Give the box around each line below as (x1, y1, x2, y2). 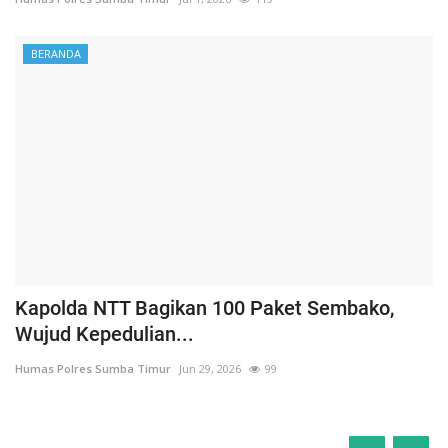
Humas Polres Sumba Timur (15, 360, 171, 376)
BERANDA (30, 45, 81, 61)
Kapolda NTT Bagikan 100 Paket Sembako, (15, 295, 394, 320)
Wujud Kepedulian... (15, 321, 194, 346)
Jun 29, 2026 (179, 360, 241, 376)
